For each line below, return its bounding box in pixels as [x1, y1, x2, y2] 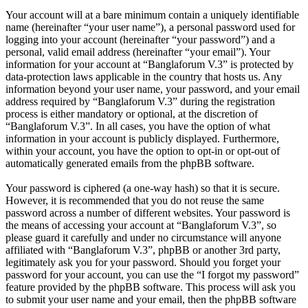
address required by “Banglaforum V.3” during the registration [5, 96, 275, 108]
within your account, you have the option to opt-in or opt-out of [5, 145, 280, 157]
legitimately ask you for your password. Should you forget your [5, 256, 280, 269]
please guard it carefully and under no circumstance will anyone [5, 232, 281, 244]
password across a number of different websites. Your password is [5, 207, 290, 219]
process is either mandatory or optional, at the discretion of [5, 108, 258, 120]
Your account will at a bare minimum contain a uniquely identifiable [5, 9, 299, 21]
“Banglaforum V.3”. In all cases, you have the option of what [5, 120, 270, 133]
